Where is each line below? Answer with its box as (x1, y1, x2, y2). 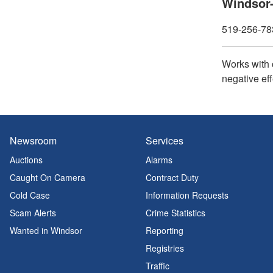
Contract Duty (145, 171, 199, 183)
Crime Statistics (145, 207, 205, 219)
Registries (145, 242, 184, 254)
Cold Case (10, 189, 50, 201)
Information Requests (145, 189, 229, 201)
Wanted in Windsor (10, 224, 82, 236)
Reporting (145, 224, 183, 236)
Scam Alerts (10, 207, 56, 219)
